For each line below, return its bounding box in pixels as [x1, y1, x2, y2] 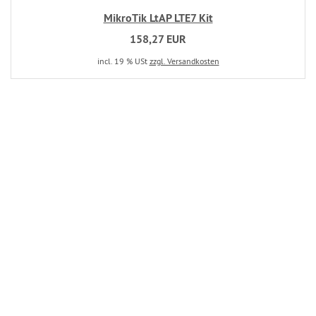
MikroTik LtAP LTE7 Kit [103, 11, 213, 26]
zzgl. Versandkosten [149, 56, 219, 67]
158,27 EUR [130, 32, 186, 47]
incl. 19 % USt [97, 56, 150, 67]
